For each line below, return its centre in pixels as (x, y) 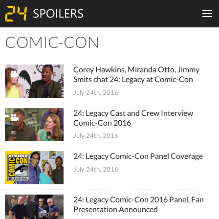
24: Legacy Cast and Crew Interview (133, 112)
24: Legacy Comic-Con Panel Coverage (138, 156)
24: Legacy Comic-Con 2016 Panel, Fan (139, 199)
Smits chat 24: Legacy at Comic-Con (133, 79)
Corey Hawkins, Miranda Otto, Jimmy (136, 69)
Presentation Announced (116, 209)
